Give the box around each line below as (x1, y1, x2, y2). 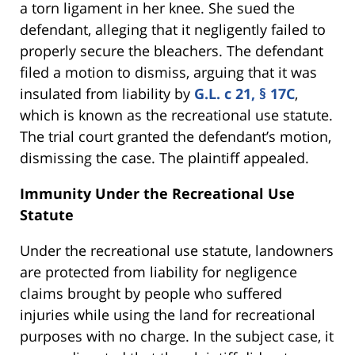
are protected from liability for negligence (20, 261, 297, 281)
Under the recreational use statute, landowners (20, 240, 334, 260)
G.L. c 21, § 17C (194, 83, 295, 103)
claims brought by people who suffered (20, 283, 282, 303)
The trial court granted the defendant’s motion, (20, 126, 331, 146)
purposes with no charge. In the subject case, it (20, 326, 334, 345)
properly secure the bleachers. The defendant (20, 40, 323, 60)
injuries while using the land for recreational (20, 304, 315, 324)
